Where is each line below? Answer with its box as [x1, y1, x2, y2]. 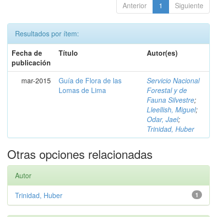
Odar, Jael [147, 114, 178, 124]
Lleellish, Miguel [147, 105, 196, 114]
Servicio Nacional [147, 76, 200, 85]
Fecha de [12, 48, 42, 58]
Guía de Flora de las [59, 76, 122, 85]
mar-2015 [21, 76, 51, 85]
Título [59, 48, 78, 58]
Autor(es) [147, 48, 178, 58]
